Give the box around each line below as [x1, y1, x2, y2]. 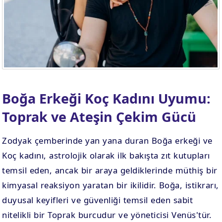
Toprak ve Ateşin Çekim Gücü [2, 108, 197, 126]
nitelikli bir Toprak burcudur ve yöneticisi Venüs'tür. [2, 209, 212, 221]
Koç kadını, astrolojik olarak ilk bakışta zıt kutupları [2, 150, 210, 161]
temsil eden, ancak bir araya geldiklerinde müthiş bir [2, 165, 218, 176]
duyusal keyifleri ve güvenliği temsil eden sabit [2, 194, 193, 206]
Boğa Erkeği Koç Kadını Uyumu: [2, 89, 211, 108]
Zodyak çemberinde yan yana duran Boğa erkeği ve [2, 135, 213, 146]
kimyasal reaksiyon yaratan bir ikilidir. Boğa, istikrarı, [2, 179, 219, 191]
